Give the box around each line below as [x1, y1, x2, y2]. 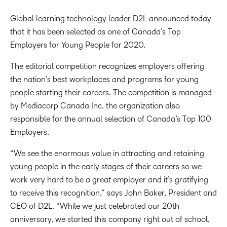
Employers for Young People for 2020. [10, 41, 145, 50]
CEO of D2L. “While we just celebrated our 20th [10, 202, 179, 211]
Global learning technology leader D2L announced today [10, 14, 211, 23]
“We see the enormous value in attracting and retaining [10, 149, 204, 158]
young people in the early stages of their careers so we [10, 162, 202, 171]
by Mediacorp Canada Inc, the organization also [10, 101, 180, 110]
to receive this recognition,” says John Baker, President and [10, 188, 217, 198]
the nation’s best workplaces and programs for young [10, 75, 199, 84]
